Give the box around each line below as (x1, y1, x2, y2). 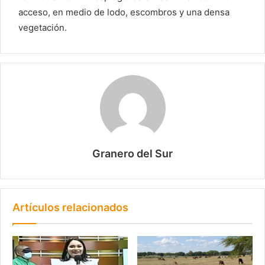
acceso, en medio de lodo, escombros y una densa (18, 6, 230, 18)
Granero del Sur (92, 147, 173, 160)
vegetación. (18, 21, 67, 33)
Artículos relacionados (12, 201, 128, 214)
